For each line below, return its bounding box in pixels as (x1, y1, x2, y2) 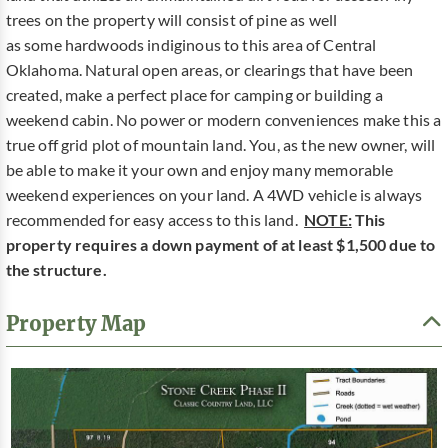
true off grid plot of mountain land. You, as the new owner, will (5, 136, 436, 155)
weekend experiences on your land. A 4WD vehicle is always (5, 186, 423, 205)
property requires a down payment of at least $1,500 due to (5, 236, 436, 255)
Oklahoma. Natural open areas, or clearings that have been (5, 61, 414, 80)
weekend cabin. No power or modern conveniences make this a (5, 111, 442, 130)
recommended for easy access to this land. (5, 211, 305, 230)
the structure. (5, 261, 107, 280)
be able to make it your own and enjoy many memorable (5, 161, 394, 180)
